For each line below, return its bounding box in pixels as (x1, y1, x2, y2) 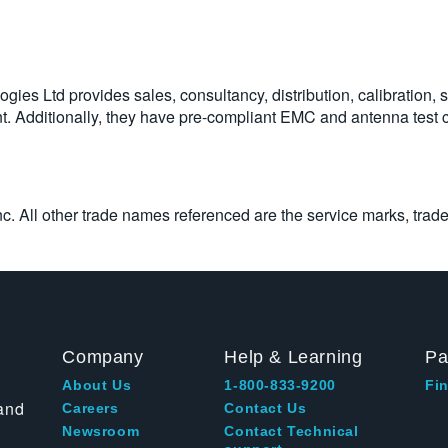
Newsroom (62, 423, 140, 439)
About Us (62, 377, 132, 393)
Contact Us (224, 400, 307, 416)
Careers (62, 400, 119, 416)
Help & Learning (224, 347, 363, 367)
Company (62, 347, 144, 367)
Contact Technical (224, 423, 359, 439)
